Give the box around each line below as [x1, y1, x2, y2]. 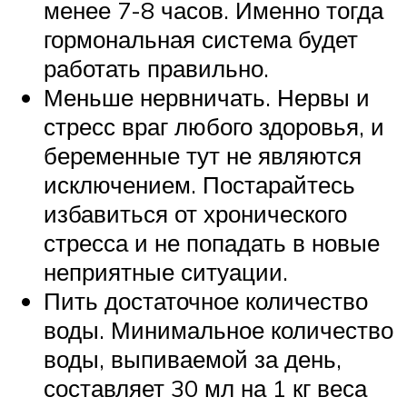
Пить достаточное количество [44, 286, 368, 316]
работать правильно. [44, 54, 269, 84]
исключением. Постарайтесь [44, 170, 355, 200]
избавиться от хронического [44, 199, 347, 229]
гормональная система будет [44, 25, 358, 55]
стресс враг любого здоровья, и [44, 112, 384, 142]
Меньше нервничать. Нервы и [44, 83, 370, 113]
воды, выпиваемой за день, [44, 344, 342, 374]
